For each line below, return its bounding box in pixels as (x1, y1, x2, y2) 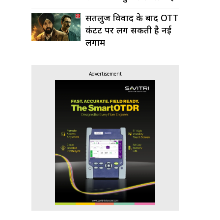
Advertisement (88, 70, 122, 78)
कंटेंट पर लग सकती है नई (85, 24, 171, 36)
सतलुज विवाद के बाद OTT (85, 12, 179, 24)
